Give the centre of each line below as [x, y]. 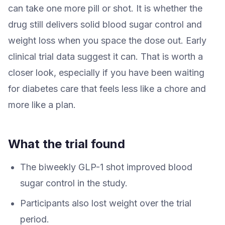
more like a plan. [42, 104]
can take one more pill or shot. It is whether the [105, 8]
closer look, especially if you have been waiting [106, 72]
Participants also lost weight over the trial [106, 203]
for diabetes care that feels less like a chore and [107, 88]
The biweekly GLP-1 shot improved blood [106, 167]
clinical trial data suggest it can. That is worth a [105, 56]
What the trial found [67, 144]
